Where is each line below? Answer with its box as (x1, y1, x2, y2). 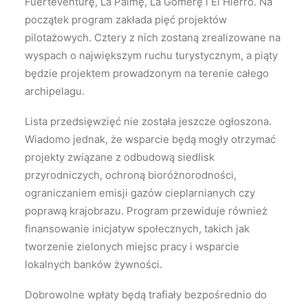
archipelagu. (25, 85, 85, 98)
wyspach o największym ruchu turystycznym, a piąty (25, 49, 278, 62)
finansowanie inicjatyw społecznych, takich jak (25, 222, 250, 235)
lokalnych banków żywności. (25, 258, 162, 271)
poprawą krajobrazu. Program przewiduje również (25, 204, 267, 217)
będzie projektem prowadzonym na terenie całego (25, 67, 269, 80)
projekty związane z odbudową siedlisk (25, 151, 214, 164)
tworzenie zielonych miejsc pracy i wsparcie (25, 240, 239, 253)
